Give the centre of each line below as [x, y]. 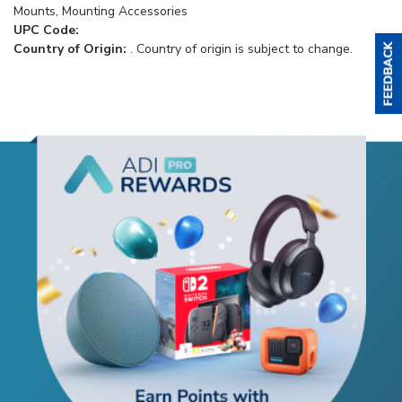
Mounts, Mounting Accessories [100, 11]
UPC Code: [46, 30]
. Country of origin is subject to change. [241, 48]
